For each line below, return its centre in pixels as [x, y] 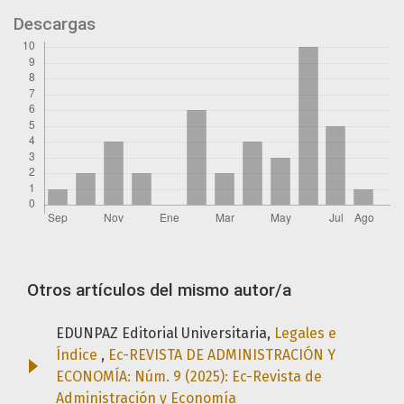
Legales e [305, 334]
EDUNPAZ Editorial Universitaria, [165, 334]
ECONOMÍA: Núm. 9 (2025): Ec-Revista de [189, 377]
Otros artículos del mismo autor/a [159, 290]
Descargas [55, 24]
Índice [78, 355]
